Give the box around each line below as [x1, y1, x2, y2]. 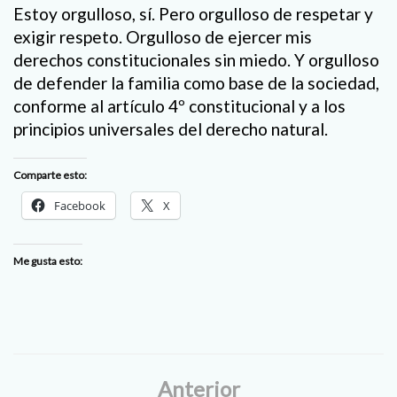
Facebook [54, 197, 105, 214]
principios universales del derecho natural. [13, 118, 328, 139]
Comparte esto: [13, 167, 87, 182]
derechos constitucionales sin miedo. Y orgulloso [13, 49, 379, 70]
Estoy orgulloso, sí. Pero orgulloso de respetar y [13, 3, 373, 24]
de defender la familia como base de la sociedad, [13, 72, 379, 93]
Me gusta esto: [13, 253, 82, 268]
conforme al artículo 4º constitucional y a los [13, 95, 346, 116]
